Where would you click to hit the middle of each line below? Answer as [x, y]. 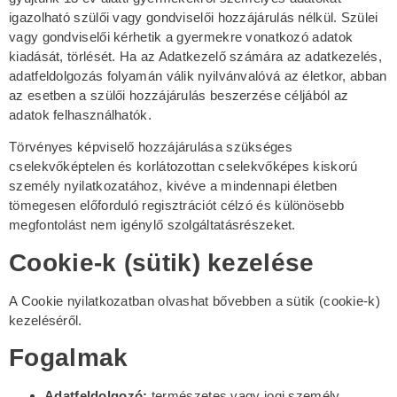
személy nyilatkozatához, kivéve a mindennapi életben [173, 186]
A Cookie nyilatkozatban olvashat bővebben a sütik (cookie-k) [195, 300]
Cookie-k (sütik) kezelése [162, 262]
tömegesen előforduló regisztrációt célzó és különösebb [177, 206]
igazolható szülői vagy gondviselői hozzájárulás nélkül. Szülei [194, 17]
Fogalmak [69, 358]
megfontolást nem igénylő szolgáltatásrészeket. [152, 225]
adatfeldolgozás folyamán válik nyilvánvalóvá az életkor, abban [198, 75]
